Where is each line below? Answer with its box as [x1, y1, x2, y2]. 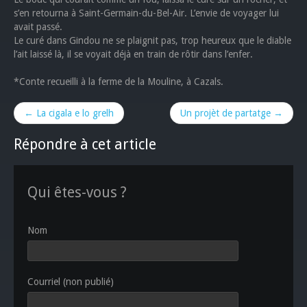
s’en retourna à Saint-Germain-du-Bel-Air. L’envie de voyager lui [14, 8, 279, 19]
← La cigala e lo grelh [24, 108, 114, 119]
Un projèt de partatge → [180, 108, 283, 119]
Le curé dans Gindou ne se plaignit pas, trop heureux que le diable [14, 35, 291, 46]
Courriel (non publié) [27, 276, 114, 287]
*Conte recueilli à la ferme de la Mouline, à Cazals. [14, 76, 223, 87]
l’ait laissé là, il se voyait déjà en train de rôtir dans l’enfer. [14, 49, 253, 60]
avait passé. [14, 21, 62, 32]
